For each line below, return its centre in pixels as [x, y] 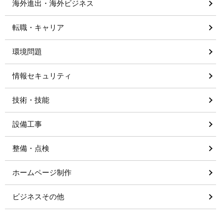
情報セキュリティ [42, 75]
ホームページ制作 [42, 172]
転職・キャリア [38, 27]
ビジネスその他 [38, 196]
